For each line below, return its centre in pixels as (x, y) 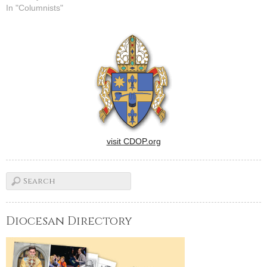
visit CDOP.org (133, 142)
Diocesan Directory (69, 221)
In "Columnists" (35, 8)
